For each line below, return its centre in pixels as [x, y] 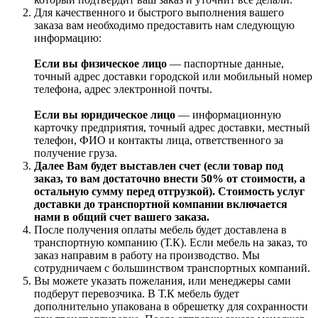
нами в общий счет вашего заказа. [122, 217]
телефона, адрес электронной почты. [123, 89]
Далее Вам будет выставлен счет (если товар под [159, 166]
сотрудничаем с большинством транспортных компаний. [172, 268]
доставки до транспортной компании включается [161, 204]
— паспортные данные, [225, 64]
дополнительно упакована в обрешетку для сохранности [171, 307]
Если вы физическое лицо [100, 64]
